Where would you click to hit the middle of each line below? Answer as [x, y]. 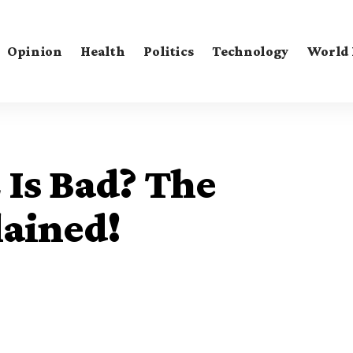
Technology [250, 51]
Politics [169, 51]
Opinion [34, 51]
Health [103, 51]
